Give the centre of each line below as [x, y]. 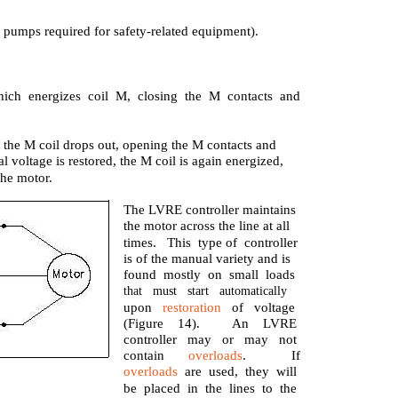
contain [144, 355]
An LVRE [265, 323]
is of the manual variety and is [207, 259]
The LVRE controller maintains [210, 210]
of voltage [259, 307]
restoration [192, 307]
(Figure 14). [162, 323]
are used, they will [238, 371]
